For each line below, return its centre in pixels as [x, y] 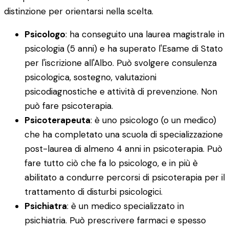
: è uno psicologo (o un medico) [153, 120]
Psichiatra [46, 206]
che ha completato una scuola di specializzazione [124, 134]
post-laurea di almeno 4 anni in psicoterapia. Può [123, 148]
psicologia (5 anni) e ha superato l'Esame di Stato [124, 48]
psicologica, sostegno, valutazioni [90, 77]
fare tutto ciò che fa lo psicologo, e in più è [111, 163]
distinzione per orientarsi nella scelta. [79, 11]
